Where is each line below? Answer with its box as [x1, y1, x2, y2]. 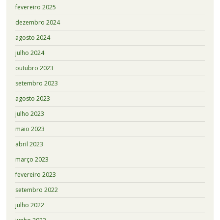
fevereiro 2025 [15, 2, 56, 11]
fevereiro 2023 [15, 170, 56, 179]
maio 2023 [15, 124, 45, 133]
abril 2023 [15, 139, 43, 148]
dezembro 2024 [15, 18, 60, 27]
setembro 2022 [15, 185, 58, 194]
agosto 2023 [15, 94, 50, 103]
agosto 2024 [15, 33, 50, 42]
